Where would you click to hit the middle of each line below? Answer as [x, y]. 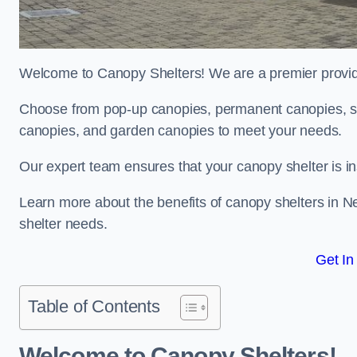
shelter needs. [63, 224]
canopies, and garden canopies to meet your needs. [181, 131]
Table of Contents [94, 306]
